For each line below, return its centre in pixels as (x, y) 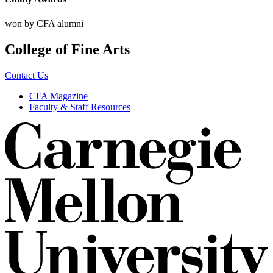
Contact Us (27, 75)
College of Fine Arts (67, 49)
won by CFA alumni (44, 23)
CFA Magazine (58, 96)
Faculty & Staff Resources (80, 107)
